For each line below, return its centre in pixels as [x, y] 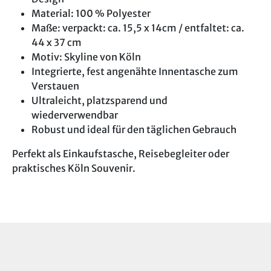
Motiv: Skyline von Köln [86, 57]
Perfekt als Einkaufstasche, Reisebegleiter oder [121, 153]
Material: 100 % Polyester [91, 13]
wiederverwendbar [75, 115]
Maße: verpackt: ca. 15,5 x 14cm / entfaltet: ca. [138, 28]
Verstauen [55, 86]
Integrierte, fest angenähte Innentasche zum [135, 71]
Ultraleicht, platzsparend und [100, 100]
